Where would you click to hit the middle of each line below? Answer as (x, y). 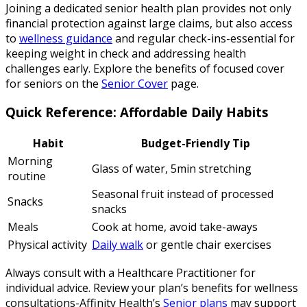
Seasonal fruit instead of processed (183, 194)
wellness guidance (66, 38)
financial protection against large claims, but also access (149, 23)
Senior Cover (135, 83)
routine (27, 176)
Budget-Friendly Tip (196, 144)
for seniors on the (53, 83)
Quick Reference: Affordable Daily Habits (137, 112)
